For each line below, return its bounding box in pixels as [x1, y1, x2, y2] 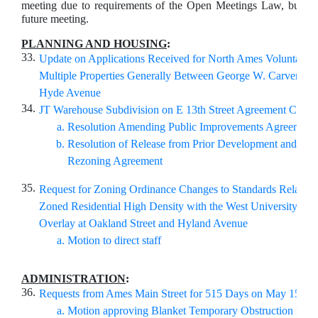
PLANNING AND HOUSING [21, 38, 167, 50]
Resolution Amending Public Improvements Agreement [67, 121, 315, 133]
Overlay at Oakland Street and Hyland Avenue [39, 217, 248, 229]
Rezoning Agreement [67, 155, 168, 167]
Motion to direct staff [67, 234, 161, 246]
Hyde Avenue [39, 87, 104, 99]
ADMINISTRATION [21, 273, 126, 285]
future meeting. [21, 13, 89, 25]
